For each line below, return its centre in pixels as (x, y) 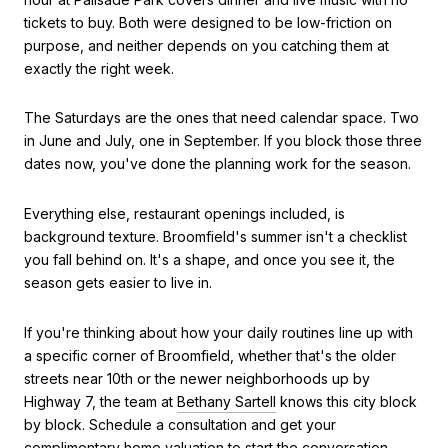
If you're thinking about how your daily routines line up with (218, 332)
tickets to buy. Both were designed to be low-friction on (208, 22)
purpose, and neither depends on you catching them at (206, 45)
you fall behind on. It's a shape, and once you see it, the (209, 260)
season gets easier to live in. (118, 283)
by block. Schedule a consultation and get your (180, 424)
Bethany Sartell (226, 401)
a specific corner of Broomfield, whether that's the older (210, 355)
